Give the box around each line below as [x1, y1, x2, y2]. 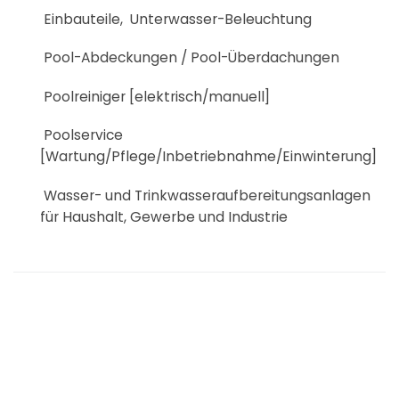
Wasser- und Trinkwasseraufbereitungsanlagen [40, 185, 370, 205]
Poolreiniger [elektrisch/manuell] [40, 86, 270, 106]
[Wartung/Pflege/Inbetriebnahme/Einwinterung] [40, 147, 377, 167]
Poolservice [40, 126, 123, 145]
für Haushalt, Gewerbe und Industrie [40, 207, 288, 226]
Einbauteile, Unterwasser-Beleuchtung [40, 9, 312, 28]
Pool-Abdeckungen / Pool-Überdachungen [40, 48, 339, 68]
